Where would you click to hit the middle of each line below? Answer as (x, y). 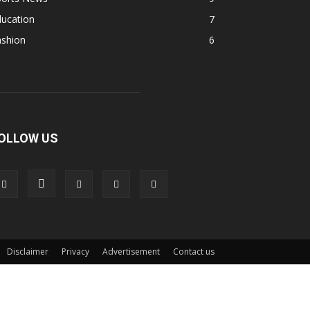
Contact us (194, 252)
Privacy (75, 252)
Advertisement (131, 252)
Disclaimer (28, 252)
